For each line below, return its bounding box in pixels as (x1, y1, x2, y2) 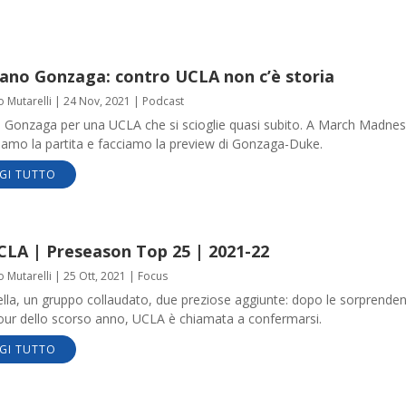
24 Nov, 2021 (63, 92, 130, 109)
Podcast (141, 92, 184, 109)
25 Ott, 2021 (63, 268, 126, 285)
